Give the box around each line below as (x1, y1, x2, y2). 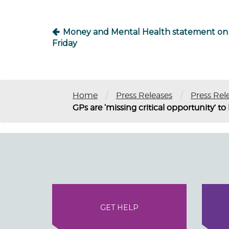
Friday (52, 38, 77, 48)
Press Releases (116, 90, 172, 100)
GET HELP (100, 203, 139, 213)
